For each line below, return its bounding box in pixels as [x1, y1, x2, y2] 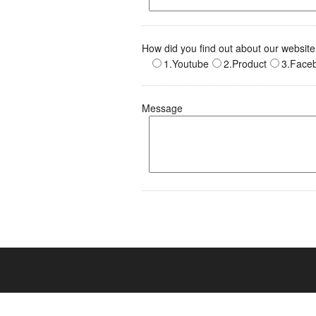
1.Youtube [163, 56, 209, 71]
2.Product [223, 56, 267, 71]
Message [141, 101, 183, 115]
